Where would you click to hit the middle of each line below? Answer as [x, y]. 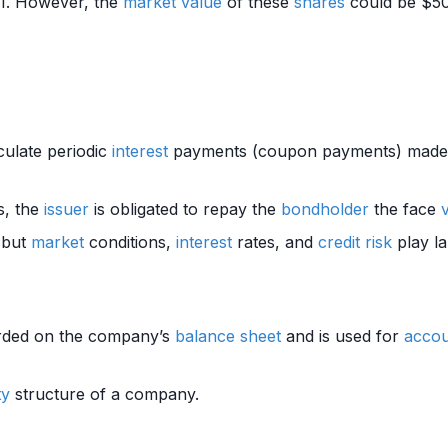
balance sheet [228, 336]
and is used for [342, 336]
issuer [66, 209]
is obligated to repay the [185, 209]
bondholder [325, 209]
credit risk [355, 242]
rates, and [275, 242]
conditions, [130, 242]
